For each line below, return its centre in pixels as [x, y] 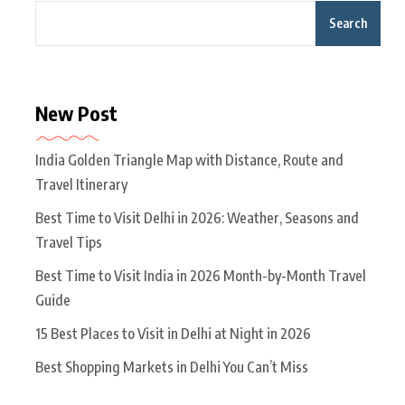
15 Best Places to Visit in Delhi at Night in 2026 [173, 333]
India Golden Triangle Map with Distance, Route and [189, 160]
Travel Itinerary [81, 184]
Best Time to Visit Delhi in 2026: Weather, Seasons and [197, 217]
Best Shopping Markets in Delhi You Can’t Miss [172, 367]
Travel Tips [69, 242]
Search [348, 23]
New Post [76, 113]
